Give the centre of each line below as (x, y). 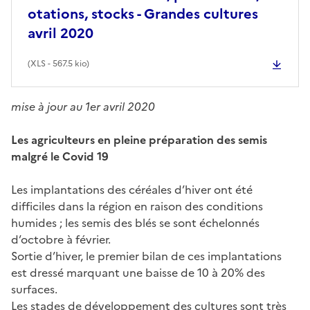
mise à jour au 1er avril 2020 (83, 106)
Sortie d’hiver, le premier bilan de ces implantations (146, 256)
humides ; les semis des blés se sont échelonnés (135, 222)
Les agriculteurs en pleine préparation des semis (139, 139)
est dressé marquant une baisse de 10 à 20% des (138, 272)
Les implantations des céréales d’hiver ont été (132, 189)
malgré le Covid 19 (60, 156)
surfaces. (34, 289)
